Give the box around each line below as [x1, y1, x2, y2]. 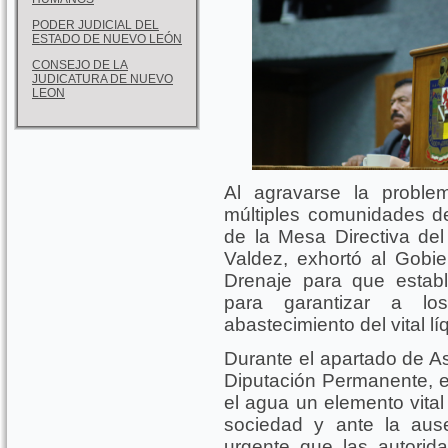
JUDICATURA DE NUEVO [32, 71, 173, 86]
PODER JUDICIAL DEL [32, 17, 159, 32]
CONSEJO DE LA [32, 57, 128, 72]
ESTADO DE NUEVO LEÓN [32, 31, 182, 46]
